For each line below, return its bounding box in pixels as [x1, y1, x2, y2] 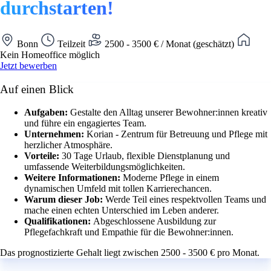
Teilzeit [55, 38, 88, 49]
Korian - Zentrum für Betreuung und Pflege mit [87, 129, 267, 140]
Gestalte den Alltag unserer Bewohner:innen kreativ [70, 107, 267, 118]
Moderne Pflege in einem [123, 172, 219, 183]
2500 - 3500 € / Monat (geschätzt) [102, 38, 237, 49]
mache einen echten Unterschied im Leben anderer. [24, 205, 219, 216]
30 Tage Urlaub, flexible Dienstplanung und [62, 151, 230, 162]
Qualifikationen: [24, 216, 93, 227]
